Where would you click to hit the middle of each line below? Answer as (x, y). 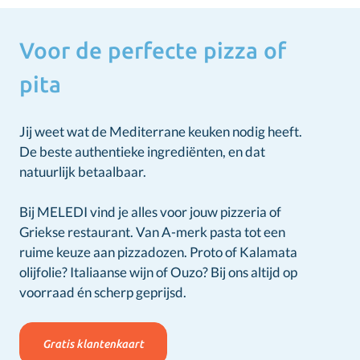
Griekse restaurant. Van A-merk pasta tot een (152, 232)
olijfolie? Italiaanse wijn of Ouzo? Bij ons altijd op (158, 272)
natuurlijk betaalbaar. (83, 172)
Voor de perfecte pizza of (153, 50)
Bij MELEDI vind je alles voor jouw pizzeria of (150, 212)
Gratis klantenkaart (93, 344)
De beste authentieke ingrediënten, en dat (142, 151)
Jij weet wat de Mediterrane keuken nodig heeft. (161, 131)
